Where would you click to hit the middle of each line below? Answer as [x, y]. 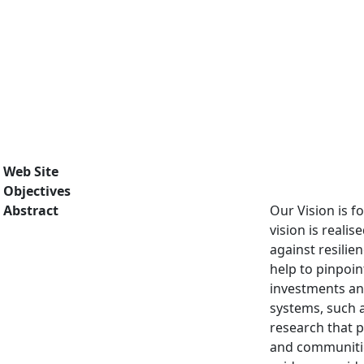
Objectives [37, 191]
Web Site [31, 171]
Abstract [31, 210]
